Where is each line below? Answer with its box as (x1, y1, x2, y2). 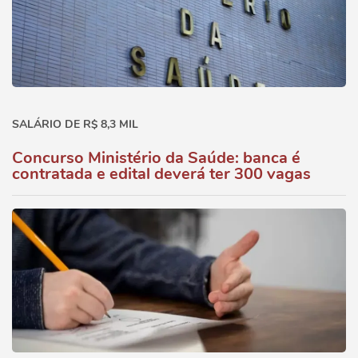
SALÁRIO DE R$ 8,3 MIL (12, 117, 138, 132)
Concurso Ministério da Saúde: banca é (12, 147, 300, 169)
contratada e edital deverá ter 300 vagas (12, 163, 311, 185)
